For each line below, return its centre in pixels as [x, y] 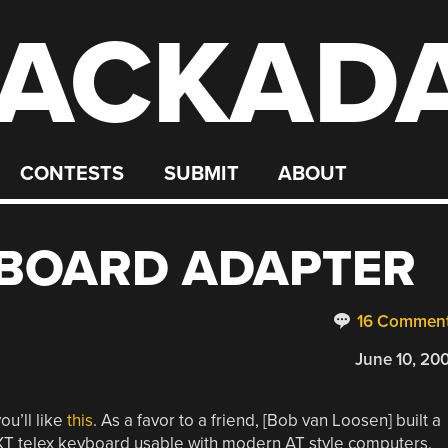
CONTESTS [72, 174]
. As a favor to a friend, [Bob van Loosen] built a [266, 420]
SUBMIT [201, 174]
